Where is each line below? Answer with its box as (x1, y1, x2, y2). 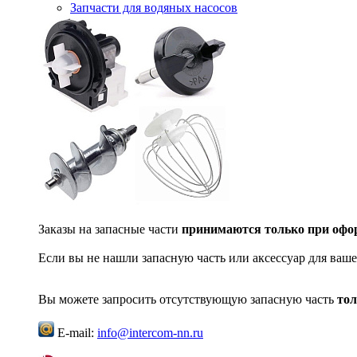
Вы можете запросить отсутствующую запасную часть (38, 292, 337, 306)
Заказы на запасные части (38, 222, 182, 236)
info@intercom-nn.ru (97, 326, 203, 339)
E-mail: (54, 326, 97, 339)
